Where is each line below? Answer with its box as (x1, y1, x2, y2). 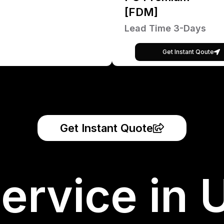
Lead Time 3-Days (124, 22, 206, 33)
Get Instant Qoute (162, 47, 214, 55)
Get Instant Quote (60, 121, 153, 134)
